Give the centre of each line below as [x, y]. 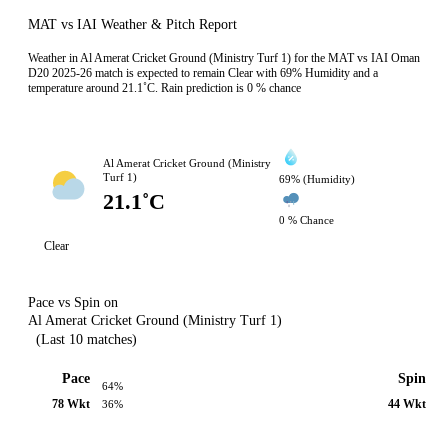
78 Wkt [71, 403]
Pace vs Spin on [73, 302]
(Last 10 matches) [86, 339]
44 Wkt [407, 403]
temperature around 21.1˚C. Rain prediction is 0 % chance [164, 88]
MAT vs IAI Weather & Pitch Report [132, 24]
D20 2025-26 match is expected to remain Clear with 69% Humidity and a [203, 73]
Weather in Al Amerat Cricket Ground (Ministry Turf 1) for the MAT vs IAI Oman [224, 58]
